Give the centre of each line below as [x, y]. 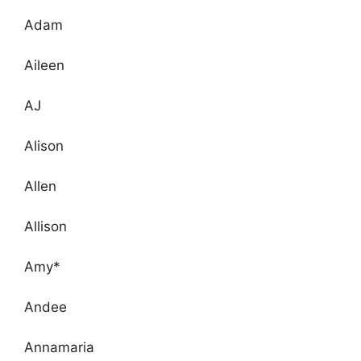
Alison [44, 145]
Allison [46, 226]
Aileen [44, 65]
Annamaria [59, 347]
